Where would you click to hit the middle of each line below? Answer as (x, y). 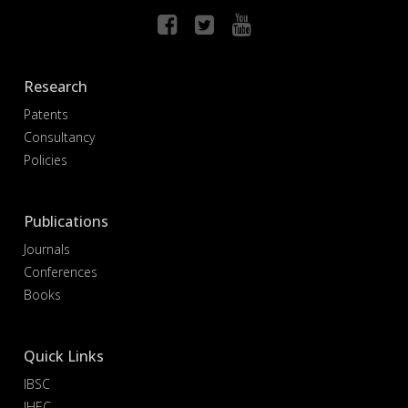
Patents (46, 114)
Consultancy (60, 137)
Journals (47, 249)
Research (56, 86)
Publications (66, 221)
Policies (46, 159)
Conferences (61, 271)
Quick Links (64, 356)
